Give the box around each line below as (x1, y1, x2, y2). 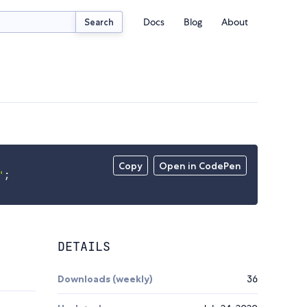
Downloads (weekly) (58, 273, 153, 286)
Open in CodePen (159, 160, 242, 173)
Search (84, 16, 114, 27)
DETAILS (58, 238, 110, 255)
